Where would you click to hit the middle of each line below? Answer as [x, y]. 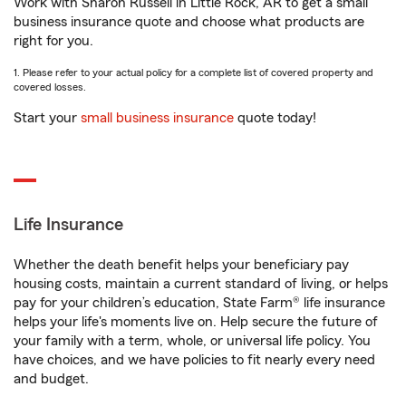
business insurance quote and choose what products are [189, 22]
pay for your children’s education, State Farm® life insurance [199, 303]
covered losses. [50, 87]
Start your [47, 118]
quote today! [275, 118]
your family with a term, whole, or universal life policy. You [192, 341]
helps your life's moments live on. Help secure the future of [196, 322]
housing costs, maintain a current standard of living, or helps [201, 284]
